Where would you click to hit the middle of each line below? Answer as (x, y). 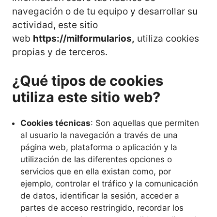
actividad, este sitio (55, 25)
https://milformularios (82, 38)
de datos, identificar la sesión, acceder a (100, 196)
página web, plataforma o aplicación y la (99, 147)
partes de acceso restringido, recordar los (102, 208)
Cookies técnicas (55, 123)
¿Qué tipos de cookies (88, 81)
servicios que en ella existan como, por (96, 171)
